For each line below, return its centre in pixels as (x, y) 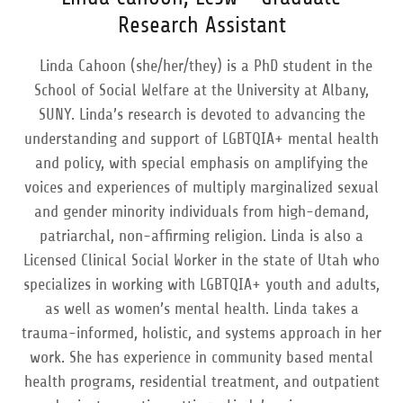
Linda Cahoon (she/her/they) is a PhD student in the (201, 66)
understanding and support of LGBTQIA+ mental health (201, 139)
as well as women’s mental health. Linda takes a (201, 309)
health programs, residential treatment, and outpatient (201, 381)
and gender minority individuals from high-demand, (201, 211)
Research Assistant (201, 25)
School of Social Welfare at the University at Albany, (201, 90)
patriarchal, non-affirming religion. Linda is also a (201, 236)
